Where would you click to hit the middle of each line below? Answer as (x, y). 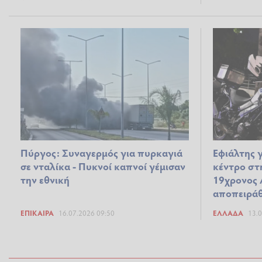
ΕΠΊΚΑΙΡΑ (37, 213)
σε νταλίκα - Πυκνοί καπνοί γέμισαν (103, 166)
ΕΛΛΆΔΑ (228, 213)
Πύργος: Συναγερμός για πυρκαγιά (101, 153)
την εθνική (45, 180)
